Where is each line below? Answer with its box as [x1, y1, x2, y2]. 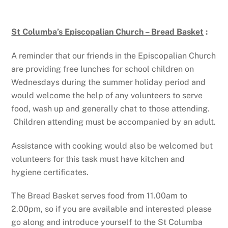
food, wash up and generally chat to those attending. [11, 103, 210, 113]
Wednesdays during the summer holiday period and [11, 77, 206, 87]
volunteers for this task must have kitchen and [11, 154, 185, 164]
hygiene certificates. [11, 167, 89, 177]
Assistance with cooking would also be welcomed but [11, 140, 213, 151]
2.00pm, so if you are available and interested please [11, 204, 212, 214]
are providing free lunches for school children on [11, 64, 194, 74]
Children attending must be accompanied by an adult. [11, 117, 216, 127]
